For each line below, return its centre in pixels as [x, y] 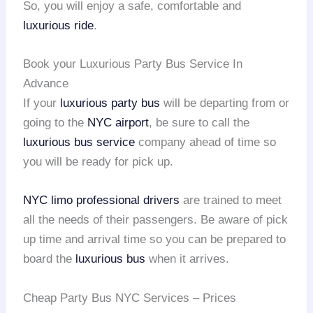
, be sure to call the [199, 123]
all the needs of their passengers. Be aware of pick [156, 220]
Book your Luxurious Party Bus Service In [133, 64]
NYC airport [118, 123]
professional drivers [128, 201]
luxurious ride [59, 26]
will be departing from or [225, 103]
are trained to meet [231, 201]
